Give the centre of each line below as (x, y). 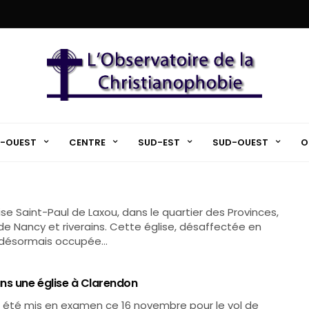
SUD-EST (159, 142)
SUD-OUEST (240, 142)
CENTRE (87, 142)
